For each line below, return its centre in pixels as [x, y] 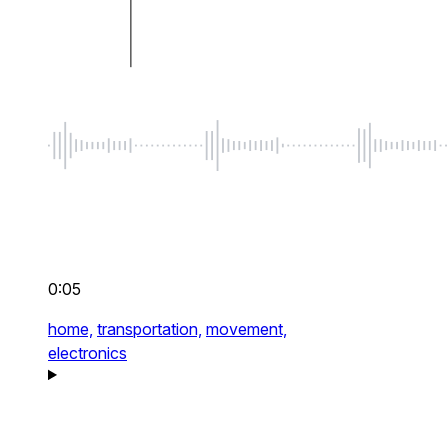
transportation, [149, 329]
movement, [246, 329]
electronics [87, 353]
